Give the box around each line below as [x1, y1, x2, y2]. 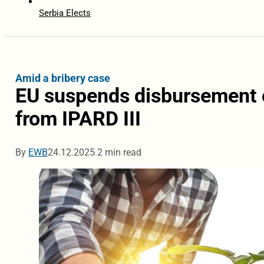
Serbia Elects [38, 8, 91, 19]
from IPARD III [15, 107, 141, 131]
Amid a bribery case [15, 72, 110, 85]
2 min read [97, 147, 141, 159]
